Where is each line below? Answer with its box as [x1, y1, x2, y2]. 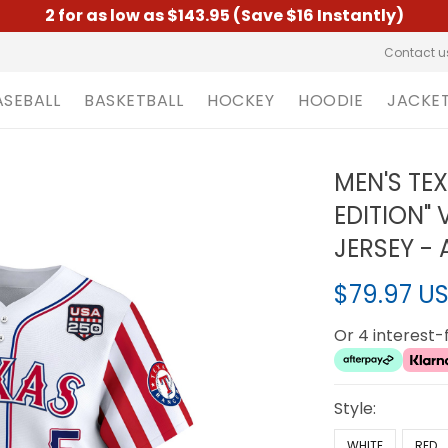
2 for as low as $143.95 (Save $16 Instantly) [44, 4, 404, 27]
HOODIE [298, 88, 363, 112]
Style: [334, 397, 377, 420]
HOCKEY [207, 88, 274, 112]
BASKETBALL [84, 88, 183, 112]
